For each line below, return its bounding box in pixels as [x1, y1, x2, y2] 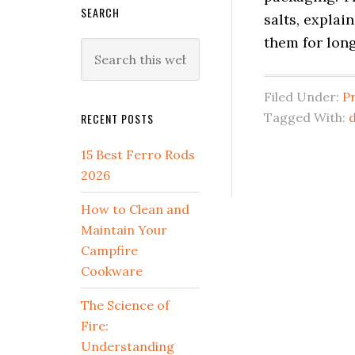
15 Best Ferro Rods [81, 147, 195, 162]
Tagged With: [264, 109, 349, 125]
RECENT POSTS [81, 110, 154, 127]
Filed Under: [264, 89, 342, 105]
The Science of [81, 297, 170, 313]
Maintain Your [81, 222, 167, 238]
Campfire [81, 242, 138, 258]
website [80, 81, 127, 97]
